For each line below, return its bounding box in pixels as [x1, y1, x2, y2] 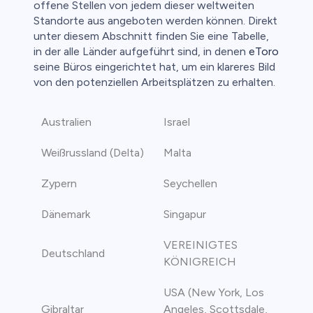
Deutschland [41, 247, 105, 261]
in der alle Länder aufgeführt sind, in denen [34, 45, 249, 59]
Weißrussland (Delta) [41, 146, 144, 160]
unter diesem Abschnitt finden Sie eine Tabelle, [34, 29, 269, 43]
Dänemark [41, 208, 90, 221]
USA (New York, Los [163, 286, 264, 300]
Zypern [41, 177, 77, 191]
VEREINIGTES [163, 238, 238, 252]
